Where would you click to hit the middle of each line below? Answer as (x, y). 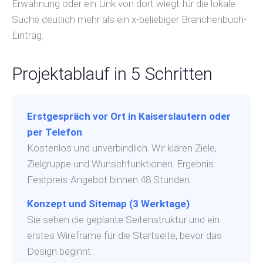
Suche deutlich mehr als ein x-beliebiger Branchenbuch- (129, 20)
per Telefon (55, 132)
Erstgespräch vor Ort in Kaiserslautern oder (129, 117)
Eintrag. (28, 36)
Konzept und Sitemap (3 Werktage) (108, 204)
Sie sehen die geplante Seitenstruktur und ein (123, 220)
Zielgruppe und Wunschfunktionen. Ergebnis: (121, 164)
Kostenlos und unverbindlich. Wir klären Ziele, (122, 148)
